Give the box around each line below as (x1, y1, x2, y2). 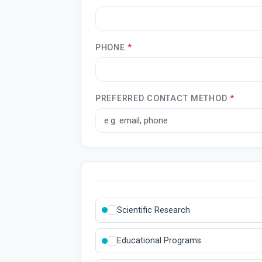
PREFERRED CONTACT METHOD (95, 93, 230, 104)
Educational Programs (117, 236, 201, 246)
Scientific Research (117, 205, 190, 215)
